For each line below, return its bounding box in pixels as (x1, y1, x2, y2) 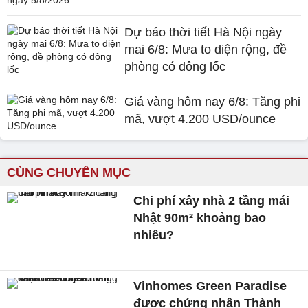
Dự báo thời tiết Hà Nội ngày (124, 25, 283, 39)
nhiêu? (133, 228, 175, 242)
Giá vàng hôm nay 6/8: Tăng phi (124, 94, 301, 109)
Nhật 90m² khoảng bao (133, 210, 267, 225)
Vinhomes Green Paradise (133, 278, 287, 293)
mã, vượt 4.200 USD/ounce (124, 111, 276, 126)
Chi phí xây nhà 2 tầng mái (133, 193, 290, 208)
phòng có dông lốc (124, 59, 226, 74)
